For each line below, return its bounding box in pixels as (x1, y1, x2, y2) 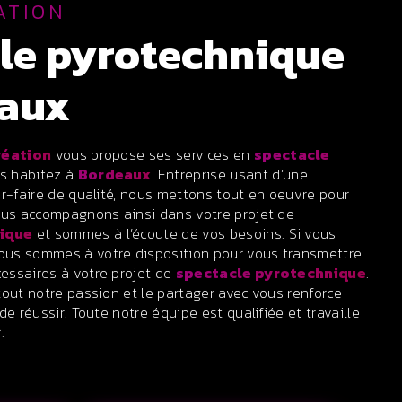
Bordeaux (77, 163, 152, 185)
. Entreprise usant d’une (151, 163, 308, 185)
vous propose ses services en (51, 144, 254, 165)
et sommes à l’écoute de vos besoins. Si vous (32, 223, 336, 244)
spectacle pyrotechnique (175, 262, 367, 284)
